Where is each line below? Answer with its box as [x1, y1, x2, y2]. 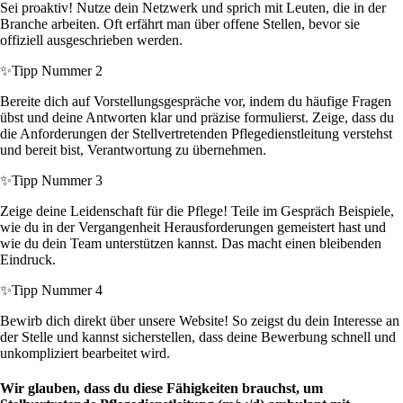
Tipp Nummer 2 [12, 63, 103, 79]
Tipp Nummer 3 [12, 173, 103, 189]
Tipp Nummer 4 [12, 282, 103, 299]
